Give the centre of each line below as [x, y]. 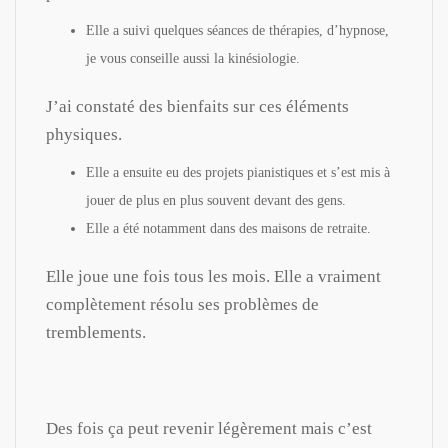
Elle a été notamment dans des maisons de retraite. [228, 228]
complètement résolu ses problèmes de [182, 304]
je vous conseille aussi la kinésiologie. [193, 58]
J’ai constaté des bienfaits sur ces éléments [197, 106]
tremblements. [96, 332]
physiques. [84, 134]
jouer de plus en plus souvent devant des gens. [216, 200]
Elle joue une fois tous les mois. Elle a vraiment [213, 276]
